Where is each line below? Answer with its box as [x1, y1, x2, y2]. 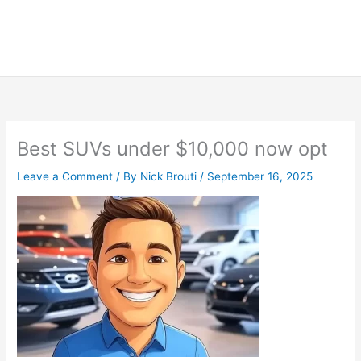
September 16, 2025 [207, 170, 313, 184]
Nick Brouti [140, 170, 201, 184]
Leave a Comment [17, 170, 114, 184]
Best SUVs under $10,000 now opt [17, 136, 329, 160]
